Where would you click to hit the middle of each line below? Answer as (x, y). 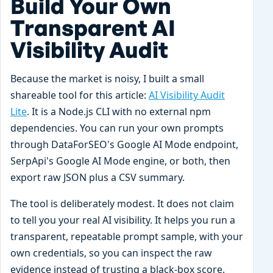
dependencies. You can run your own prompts (117, 128)
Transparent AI (93, 27)
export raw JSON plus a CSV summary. (97, 177)
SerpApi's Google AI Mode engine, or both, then (120, 161)
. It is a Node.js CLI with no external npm (119, 111)
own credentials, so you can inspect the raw (111, 253)
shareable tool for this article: (80, 95)
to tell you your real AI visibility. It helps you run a (123, 220)
